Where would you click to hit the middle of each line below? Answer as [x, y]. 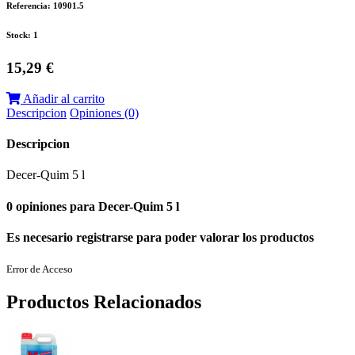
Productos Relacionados [104, 302]
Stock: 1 [22, 35]
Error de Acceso [40, 269]
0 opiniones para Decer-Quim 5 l [93, 206]
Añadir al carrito [63, 98]
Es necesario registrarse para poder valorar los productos [160, 237]
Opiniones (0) [104, 113]
